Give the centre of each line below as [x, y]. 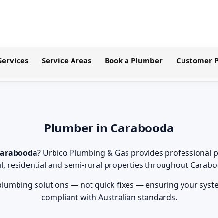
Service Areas [66, 60]
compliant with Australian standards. [109, 197]
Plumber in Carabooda [109, 127]
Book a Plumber [133, 60]
